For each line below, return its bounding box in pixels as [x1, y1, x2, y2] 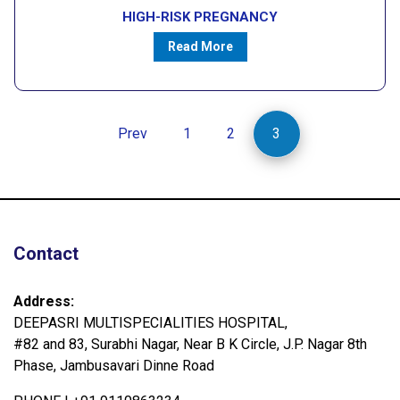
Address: [13, 293, 74, 311]
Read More [167, 39, 233, 54]
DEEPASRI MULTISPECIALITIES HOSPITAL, [13, 314, 287, 332]
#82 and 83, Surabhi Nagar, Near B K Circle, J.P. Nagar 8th [13, 336, 367, 354]
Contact [13, 243, 79, 265]
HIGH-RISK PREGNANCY [122, 9, 278, 26]
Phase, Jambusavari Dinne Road [13, 357, 214, 375]
